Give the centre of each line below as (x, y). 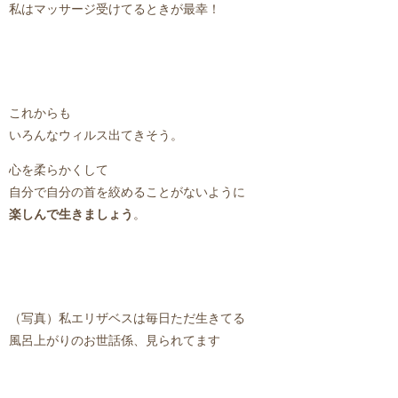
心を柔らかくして (59, 171)
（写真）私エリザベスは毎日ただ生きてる (127, 319)
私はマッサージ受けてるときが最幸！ (115, 10)
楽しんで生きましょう (71, 215)
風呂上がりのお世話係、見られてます (115, 341)
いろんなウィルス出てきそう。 (96, 136)
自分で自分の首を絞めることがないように (127, 193)
